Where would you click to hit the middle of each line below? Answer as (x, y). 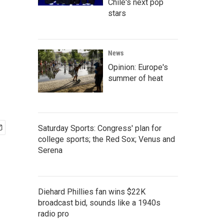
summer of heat (135, 78)
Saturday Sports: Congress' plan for (100, 128)
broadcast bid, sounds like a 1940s (99, 203)
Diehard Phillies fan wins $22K (92, 192)
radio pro (53, 214)
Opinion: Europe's (138, 67)
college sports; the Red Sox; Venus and (106, 139)
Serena (50, 150)
